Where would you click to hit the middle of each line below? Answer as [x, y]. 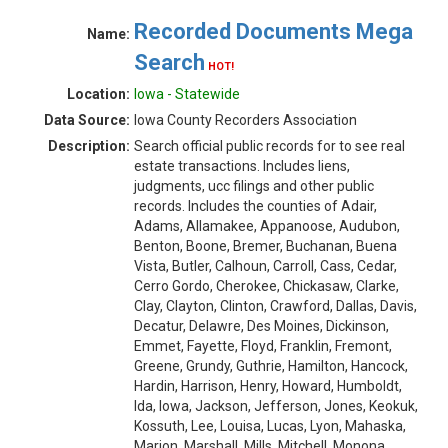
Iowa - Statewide [187, 94]
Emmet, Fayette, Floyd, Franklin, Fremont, [263, 346]
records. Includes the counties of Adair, [255, 206]
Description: [89, 146]
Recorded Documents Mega [273, 31]
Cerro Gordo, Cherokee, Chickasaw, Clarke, [266, 286]
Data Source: [87, 120]
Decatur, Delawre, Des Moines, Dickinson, [261, 326]
